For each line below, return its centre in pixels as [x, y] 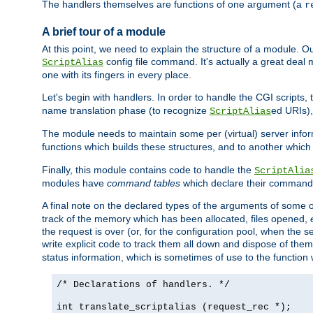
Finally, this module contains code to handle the [148, 170]
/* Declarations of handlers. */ [143, 285]
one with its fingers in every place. [117, 75]
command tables [144, 183]
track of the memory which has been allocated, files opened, [176, 219]
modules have [74, 183]
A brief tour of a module [104, 31]
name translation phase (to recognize [126, 111]
